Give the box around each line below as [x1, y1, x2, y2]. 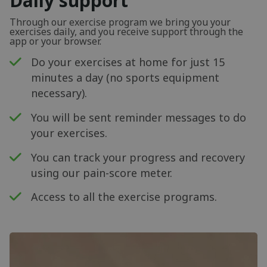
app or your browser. [10, 34, 101, 48]
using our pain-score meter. [31, 165, 173, 180]
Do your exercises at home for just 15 [31, 55, 225, 70]
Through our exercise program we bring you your [10, 15, 231, 29]
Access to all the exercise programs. [31, 190, 218, 204]
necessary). [31, 86, 88, 101]
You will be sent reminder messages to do [31, 110, 247, 125]
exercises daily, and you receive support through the [10, 24, 243, 38]
